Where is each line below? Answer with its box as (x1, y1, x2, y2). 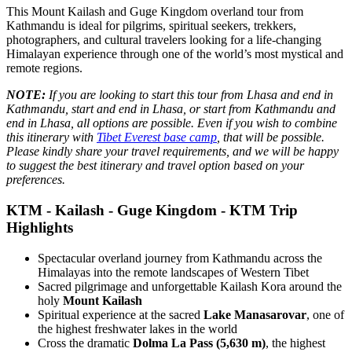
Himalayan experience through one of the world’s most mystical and (6, 47, 343, 61)
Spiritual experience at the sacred (38, 307, 203, 321)
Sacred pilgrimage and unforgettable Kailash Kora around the (38, 279, 342, 293)
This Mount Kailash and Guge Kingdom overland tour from (6, 5, 303, 19)
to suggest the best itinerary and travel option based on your (6, 159, 304, 173)
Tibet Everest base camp (97, 130, 217, 145)
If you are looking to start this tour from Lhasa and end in (46, 88, 333, 102)
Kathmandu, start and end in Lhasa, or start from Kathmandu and (6, 102, 335, 116)
